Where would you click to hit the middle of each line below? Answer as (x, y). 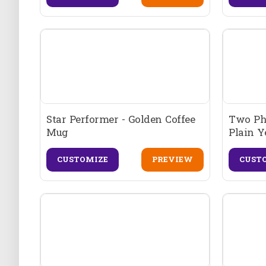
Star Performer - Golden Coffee (121, 119)
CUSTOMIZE (83, 159)
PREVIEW (173, 159)
